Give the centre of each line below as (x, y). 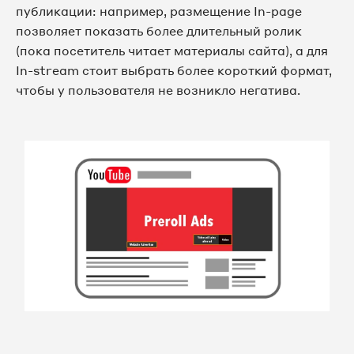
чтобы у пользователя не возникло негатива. (158, 90)
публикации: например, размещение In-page (159, 11)
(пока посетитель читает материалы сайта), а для (172, 50)
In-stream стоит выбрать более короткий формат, (174, 70)
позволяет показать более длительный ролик (159, 30)
